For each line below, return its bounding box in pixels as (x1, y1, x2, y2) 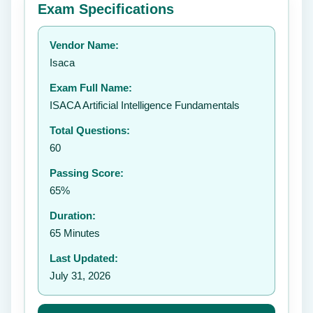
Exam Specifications (38, 1, 174, 17)
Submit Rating (197, 92, 262, 103)
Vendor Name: (50, 39, 119, 51)
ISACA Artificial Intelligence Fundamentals (50, 99, 240, 111)
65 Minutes (50, 227, 100, 239)
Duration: (50, 210, 96, 221)
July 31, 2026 (50, 270, 110, 282)
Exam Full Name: (50, 82, 132, 94)
